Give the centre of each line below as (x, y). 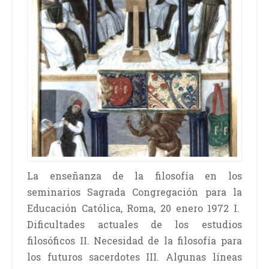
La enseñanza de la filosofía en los (134, 176)
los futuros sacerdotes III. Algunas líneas (134, 257)
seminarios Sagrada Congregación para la (134, 192)
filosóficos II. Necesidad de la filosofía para (134, 241)
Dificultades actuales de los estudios (134, 225)
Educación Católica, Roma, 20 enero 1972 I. (134, 208)
